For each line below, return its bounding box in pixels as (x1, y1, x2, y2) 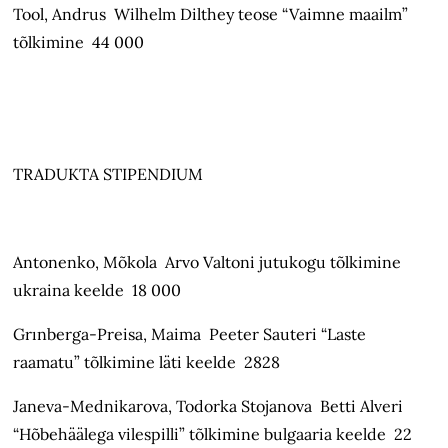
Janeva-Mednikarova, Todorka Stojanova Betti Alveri (13, 396, 404, 417)
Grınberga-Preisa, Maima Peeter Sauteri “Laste (13, 324, 367, 345)
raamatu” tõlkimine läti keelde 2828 (13, 352, 281, 373)
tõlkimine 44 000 (13, 32, 145, 53)
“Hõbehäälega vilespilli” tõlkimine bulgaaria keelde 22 (13, 424, 413, 445)
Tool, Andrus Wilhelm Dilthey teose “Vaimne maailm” (13, 4, 409, 25)
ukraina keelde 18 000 (13, 280, 182, 301)
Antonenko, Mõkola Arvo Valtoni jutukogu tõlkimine (13, 252, 402, 273)
